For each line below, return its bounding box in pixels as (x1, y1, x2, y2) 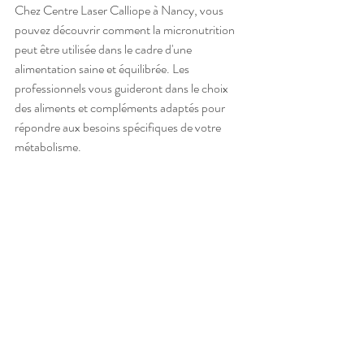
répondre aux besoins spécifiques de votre (15, 118, 223, 137)
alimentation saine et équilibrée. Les (15, 59, 192, 79)
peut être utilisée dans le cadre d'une (15, 40, 194, 59)
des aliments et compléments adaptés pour (15, 98, 227, 118)
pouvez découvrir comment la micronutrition (15, 20, 237, 40)
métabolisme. (15, 137, 81, 157)
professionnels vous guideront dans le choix (15, 79, 231, 98)
